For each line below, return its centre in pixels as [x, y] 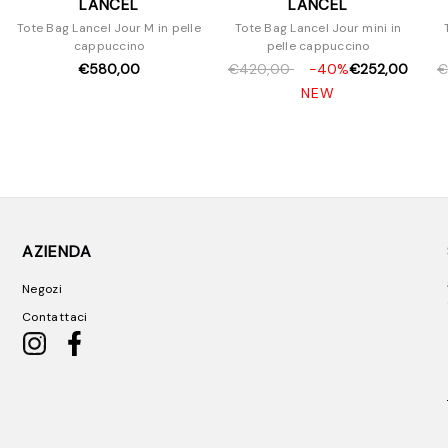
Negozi [42, 289]
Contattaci [55, 317]
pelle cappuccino [318, 46]
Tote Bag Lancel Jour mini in [318, 28]
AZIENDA [57, 252]
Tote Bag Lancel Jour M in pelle [109, 28]
